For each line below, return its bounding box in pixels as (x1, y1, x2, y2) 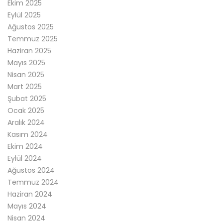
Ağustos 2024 (7, 165, 55, 175)
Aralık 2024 (7, 117, 45, 127)
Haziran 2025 (7, 45, 51, 56)
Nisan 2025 (7, 69, 44, 80)
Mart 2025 (7, 81, 42, 92)
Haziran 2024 (7, 189, 52, 199)
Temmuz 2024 (7, 177, 59, 187)
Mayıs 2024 (7, 201, 46, 211)
